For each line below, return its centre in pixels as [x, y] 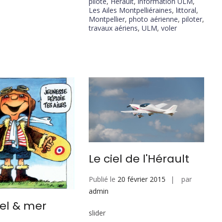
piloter [192, 19]
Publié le [103, 179]
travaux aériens [113, 28]
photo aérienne [153, 19]
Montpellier [107, 19]
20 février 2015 [141, 179]
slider [97, 213]
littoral [186, 10]
